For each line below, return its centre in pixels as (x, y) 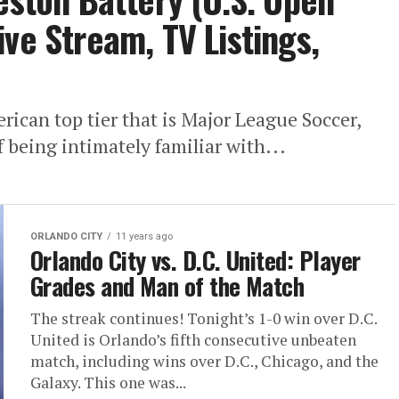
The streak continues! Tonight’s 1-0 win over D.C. (204, 319)
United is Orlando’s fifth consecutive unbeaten (193, 340)
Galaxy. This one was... (108, 383)
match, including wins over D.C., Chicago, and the (204, 362)
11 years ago (144, 237)
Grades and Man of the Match (167, 286)
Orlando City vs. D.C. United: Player (195, 261)
